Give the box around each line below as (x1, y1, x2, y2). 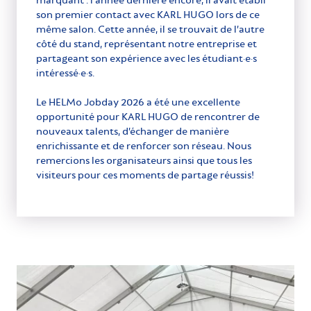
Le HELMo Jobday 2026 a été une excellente (36, 95, 240, 108)
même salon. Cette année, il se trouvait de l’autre (36, 22, 264, 35)
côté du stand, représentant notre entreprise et (36, 37, 257, 50)
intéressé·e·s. (36, 66, 94, 79)
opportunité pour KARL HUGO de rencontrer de (36, 110, 260, 123)
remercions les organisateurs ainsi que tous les (36, 153, 252, 167)
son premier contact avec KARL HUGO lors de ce (36, 8, 260, 21)
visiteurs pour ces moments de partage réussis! (36, 168, 254, 181)
